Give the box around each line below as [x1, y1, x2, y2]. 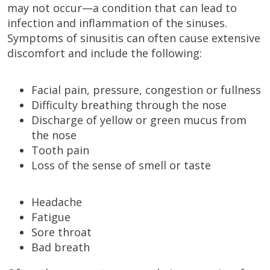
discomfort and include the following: [7, 45, 202, 60]
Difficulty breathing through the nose [31, 97, 227, 112]
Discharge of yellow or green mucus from [31, 112, 246, 127]
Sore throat [31, 224, 92, 239]
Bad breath [31, 239, 90, 254]
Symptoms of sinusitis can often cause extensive [7, 30, 260, 45]
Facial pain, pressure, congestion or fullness [31, 82, 261, 97]
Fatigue [31, 209, 71, 224]
